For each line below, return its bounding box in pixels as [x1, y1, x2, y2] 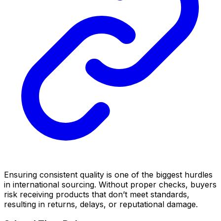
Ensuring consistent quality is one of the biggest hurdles [4, 169, 213, 180]
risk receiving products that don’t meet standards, [4, 189, 189, 199]
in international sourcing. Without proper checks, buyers [4, 179, 217, 189]
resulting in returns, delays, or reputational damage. [4, 199, 198, 209]
